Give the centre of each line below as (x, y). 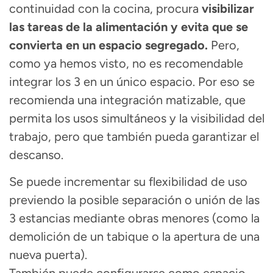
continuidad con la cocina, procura (104, 9)
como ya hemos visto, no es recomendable (126, 64)
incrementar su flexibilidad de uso (156, 182)
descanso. (36, 155)
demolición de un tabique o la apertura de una (134, 237)
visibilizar (226, 9)
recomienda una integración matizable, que (127, 100)
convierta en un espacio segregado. (108, 45)
